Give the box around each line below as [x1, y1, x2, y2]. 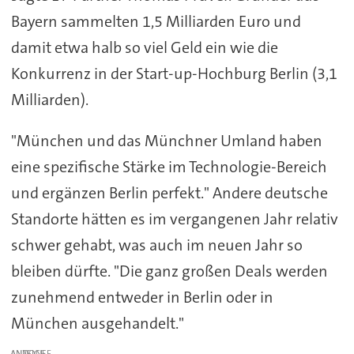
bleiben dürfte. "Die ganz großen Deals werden [10, 261, 328, 282]
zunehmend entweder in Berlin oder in [10, 287, 273, 308]
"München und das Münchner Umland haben [10, 130, 322, 152]
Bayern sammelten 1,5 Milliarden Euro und [10, 10, 301, 32]
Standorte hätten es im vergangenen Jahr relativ [10, 209, 338, 230]
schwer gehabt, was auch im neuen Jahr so [10, 235, 303, 256]
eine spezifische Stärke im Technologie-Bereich [10, 156, 327, 178]
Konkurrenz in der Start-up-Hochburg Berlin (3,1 [10, 62, 337, 84]
